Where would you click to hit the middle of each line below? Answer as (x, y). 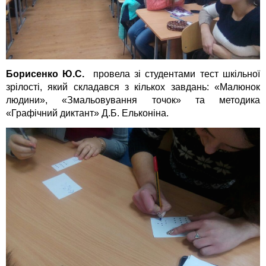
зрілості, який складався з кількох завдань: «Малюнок (133, 87)
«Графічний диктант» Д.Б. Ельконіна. (87, 113)
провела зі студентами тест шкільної (175, 74)
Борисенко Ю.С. (47, 74)
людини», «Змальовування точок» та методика (133, 100)
